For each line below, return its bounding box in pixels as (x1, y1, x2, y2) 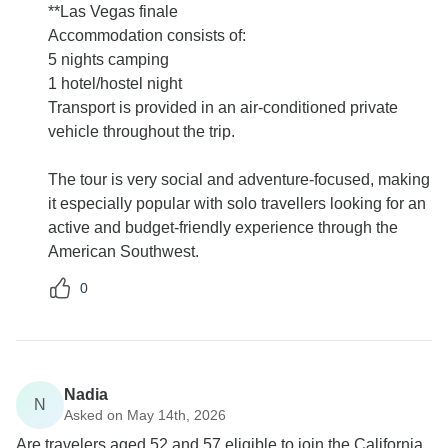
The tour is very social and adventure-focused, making (48, 171, 430, 189)
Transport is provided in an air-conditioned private (48, 99, 398, 117)
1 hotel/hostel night (48, 75, 182, 93)
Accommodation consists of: (48, 27, 246, 45)
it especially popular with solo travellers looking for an (48, 195, 426, 213)
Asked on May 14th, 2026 (64, 406, 226, 423)
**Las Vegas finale (48, 3, 178, 21)
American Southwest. (48, 243, 199, 261)
